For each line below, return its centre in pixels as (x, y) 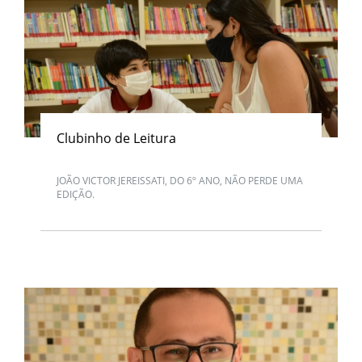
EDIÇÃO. (76, 194)
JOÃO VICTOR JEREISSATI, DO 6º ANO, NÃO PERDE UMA (180, 181)
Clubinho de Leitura (116, 138)
